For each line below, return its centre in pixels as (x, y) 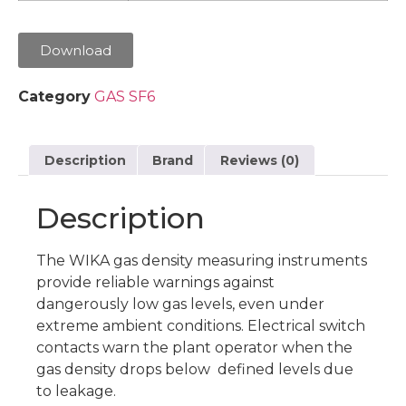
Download (76, 51)
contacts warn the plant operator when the (194, 347)
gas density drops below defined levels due (195, 369)
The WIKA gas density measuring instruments (202, 260)
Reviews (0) (259, 160)
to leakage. (76, 391)
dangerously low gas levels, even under (180, 304)
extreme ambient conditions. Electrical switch (201, 325)
